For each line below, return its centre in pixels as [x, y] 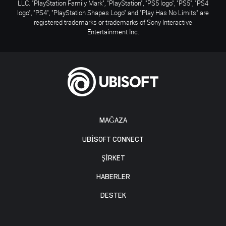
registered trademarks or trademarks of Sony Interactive [113, 22]
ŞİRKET [113, 158]
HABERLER [113, 177]
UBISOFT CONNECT [113, 139]
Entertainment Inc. [113, 32]
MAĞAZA [113, 121]
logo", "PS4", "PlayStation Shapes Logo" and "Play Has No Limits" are [113, 12]
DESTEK [113, 196]
